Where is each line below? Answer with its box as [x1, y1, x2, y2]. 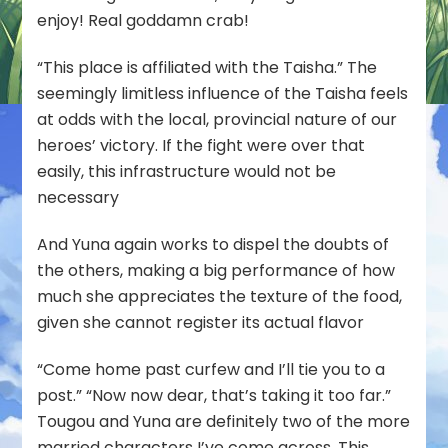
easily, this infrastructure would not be [37, 159, 337, 183]
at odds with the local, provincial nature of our [37, 107, 398, 131]
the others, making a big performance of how [37, 258, 396, 282]
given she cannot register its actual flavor [37, 310, 365, 334]
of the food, [308, 284, 403, 308]
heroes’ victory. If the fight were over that [37, 133, 366, 157]
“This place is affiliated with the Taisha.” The [37, 55, 378, 79]
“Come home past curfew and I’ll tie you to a [37, 357, 386, 381]
